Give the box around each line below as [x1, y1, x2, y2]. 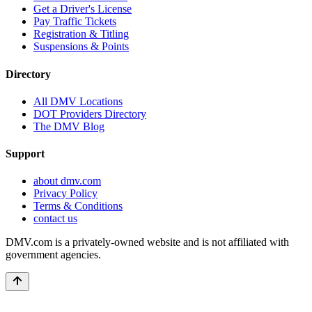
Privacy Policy [33, 187, 97, 200]
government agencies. [6, 249, 101, 261]
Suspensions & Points [33, 40, 129, 53]
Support [6, 148, 45, 160]
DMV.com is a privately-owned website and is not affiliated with [6, 236, 289, 249]
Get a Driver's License [33, 3, 132, 15]
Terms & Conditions [33, 200, 123, 212]
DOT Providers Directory [33, 107, 146, 120]
